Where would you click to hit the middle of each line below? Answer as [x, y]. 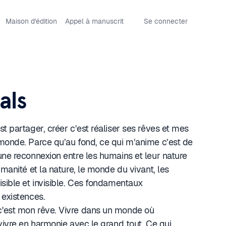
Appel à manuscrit [94, 21]
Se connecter [166, 21]
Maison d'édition [31, 21]
